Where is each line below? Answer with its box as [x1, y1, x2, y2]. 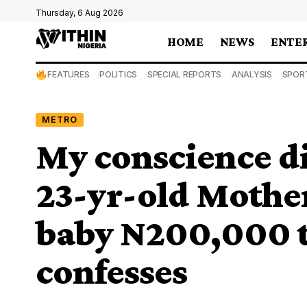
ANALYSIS [231, 69, 272, 79]
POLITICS [99, 69, 138, 79]
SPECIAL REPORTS [147, 69, 222, 79]
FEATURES [47, 69, 90, 79]
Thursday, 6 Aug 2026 [36, 8, 123, 18]
